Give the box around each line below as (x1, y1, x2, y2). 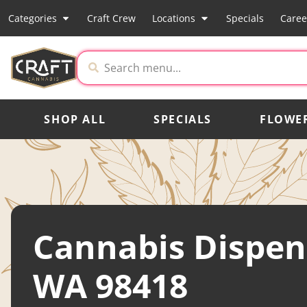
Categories (8, 12, 57, 25)
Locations (152, 12, 196, 25)
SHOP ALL (44, 111, 106, 127)
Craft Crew (87, 12, 136, 25)
